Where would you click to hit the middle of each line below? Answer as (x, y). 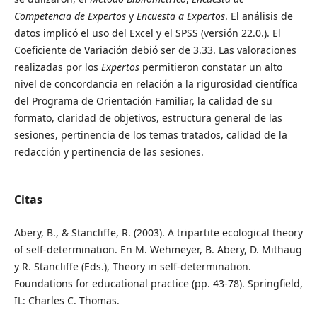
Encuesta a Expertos (180, 16)
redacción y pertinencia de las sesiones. (109, 151)
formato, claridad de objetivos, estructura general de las (148, 117)
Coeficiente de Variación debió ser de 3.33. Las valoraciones (155, 50)
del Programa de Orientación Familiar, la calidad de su (143, 100)
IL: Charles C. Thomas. (67, 300)
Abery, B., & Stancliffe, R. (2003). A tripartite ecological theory (158, 232)
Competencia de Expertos (70, 16)
